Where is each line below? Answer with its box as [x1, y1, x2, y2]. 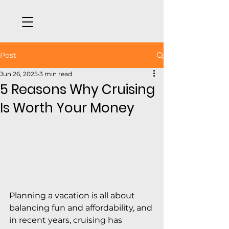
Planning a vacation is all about [9, 190, 137, 200]
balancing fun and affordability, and [9, 202, 154, 213]
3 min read [39, 70, 72, 78]
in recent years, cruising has [9, 215, 124, 225]
